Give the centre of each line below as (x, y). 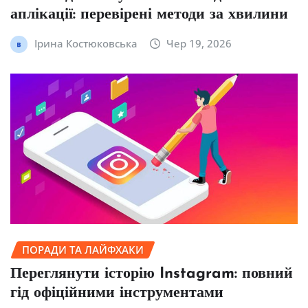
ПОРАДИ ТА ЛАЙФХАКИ (83, 249)
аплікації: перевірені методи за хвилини (149, 14)
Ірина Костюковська (86, 43)
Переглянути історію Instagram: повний (152, 274)
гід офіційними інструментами (117, 294)
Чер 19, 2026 (199, 43)
